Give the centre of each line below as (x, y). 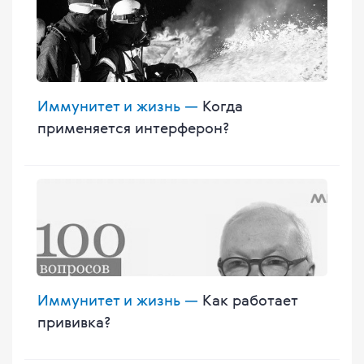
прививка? (74, 322)
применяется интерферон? (133, 128)
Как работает (248, 300)
